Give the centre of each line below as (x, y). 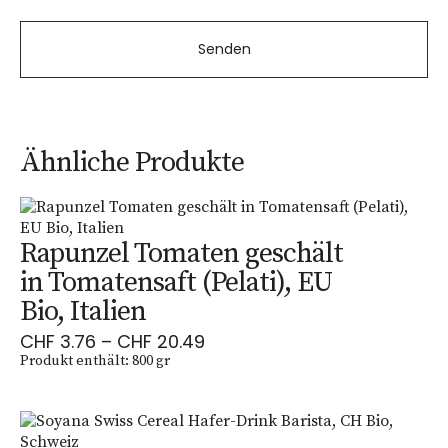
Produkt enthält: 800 (88, 361)
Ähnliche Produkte (132, 162)
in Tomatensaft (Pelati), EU (176, 282)
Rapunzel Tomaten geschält (181, 253)
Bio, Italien (83, 311)
